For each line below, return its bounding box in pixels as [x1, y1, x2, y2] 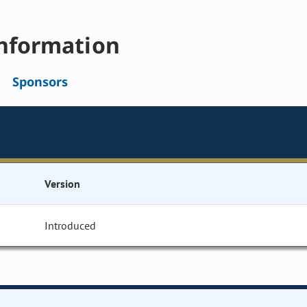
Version [45, 177, 80, 191]
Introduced [45, 219, 97, 233]
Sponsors [12, 73, 69, 90]
